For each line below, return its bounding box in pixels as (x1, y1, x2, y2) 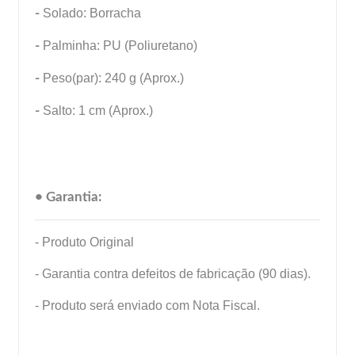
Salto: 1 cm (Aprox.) (40, 103, 153, 117)
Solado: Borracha (43, 6, 141, 20)
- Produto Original (35, 235, 134, 249)
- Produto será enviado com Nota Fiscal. (35, 298, 260, 312)
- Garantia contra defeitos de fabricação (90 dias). (35, 266, 311, 281)
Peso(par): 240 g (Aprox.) (43, 71, 184, 85)
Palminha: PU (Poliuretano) (40, 38, 197, 52)
